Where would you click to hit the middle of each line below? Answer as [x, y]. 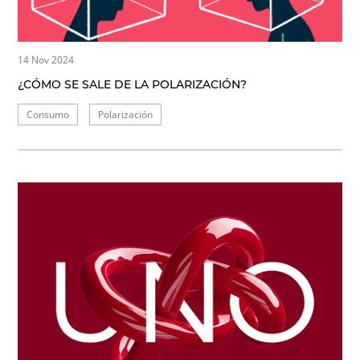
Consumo [48, 115]
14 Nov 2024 [46, 60]
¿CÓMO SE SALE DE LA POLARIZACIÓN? [133, 85]
